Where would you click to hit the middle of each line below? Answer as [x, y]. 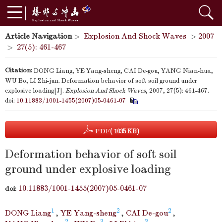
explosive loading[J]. [35, 91]
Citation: [19, 70]
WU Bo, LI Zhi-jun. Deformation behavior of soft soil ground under [101, 81]
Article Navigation [38, 36]
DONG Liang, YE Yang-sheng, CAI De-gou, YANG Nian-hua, [123, 71]
